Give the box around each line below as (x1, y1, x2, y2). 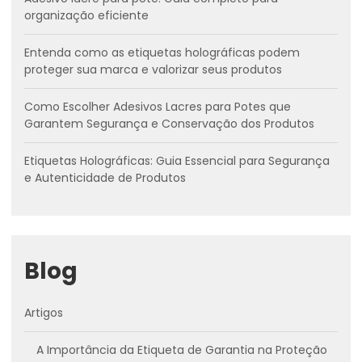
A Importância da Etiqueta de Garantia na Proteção (36, 342, 327, 358)
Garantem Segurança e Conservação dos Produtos (24, 116, 314, 132)
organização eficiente (24, 7, 149, 23)
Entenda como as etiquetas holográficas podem (24, 44, 300, 61)
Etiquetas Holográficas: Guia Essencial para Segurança (24, 153, 330, 169)
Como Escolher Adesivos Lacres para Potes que (24, 99, 291, 115)
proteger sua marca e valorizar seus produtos (24, 61, 282, 78)
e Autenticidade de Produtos (24, 170, 186, 186)
